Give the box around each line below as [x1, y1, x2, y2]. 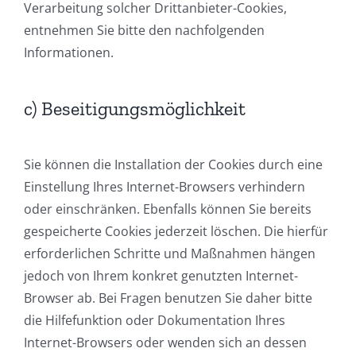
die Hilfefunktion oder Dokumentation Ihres [24, 311, 285, 330]
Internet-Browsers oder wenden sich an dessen [24, 334, 307, 352]
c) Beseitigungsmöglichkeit [24, 97, 246, 121]
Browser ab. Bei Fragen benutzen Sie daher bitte [24, 289, 312, 308]
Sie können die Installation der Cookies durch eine [24, 156, 323, 174]
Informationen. [24, 44, 114, 62]
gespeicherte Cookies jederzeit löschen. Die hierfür [24, 222, 328, 241]
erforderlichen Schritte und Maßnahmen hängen [24, 245, 315, 263]
